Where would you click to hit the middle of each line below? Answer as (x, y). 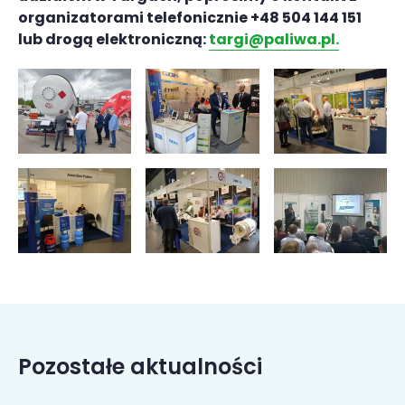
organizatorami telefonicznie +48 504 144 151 (190, 18)
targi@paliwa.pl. (274, 40)
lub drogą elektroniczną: (113, 40)
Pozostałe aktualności (140, 367)
